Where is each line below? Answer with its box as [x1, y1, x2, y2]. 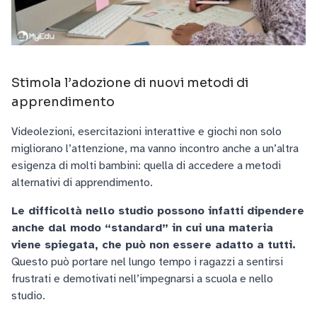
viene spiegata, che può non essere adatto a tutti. [11, 238, 296, 252]
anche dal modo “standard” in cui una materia [11, 221, 273, 235]
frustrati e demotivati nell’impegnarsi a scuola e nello [11, 272, 273, 286]
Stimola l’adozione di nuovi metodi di [11, 75, 248, 91]
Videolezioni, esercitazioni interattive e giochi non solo [11, 125, 282, 139]
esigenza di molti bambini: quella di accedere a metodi [11, 158, 281, 173]
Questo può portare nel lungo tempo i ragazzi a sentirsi [11, 255, 283, 269]
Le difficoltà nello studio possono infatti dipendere [11, 204, 304, 218]
